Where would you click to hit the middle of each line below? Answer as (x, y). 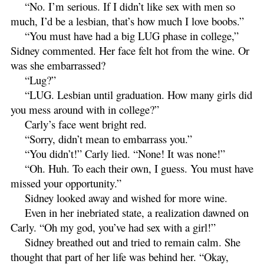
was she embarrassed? (58, 65)
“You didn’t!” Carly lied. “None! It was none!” (125, 153)
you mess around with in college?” (85, 109)
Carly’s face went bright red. (86, 124)
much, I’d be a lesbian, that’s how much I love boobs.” (127, 21)
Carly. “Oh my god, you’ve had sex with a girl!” (113, 227)
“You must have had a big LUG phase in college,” (132, 35)
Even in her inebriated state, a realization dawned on (137, 212)
